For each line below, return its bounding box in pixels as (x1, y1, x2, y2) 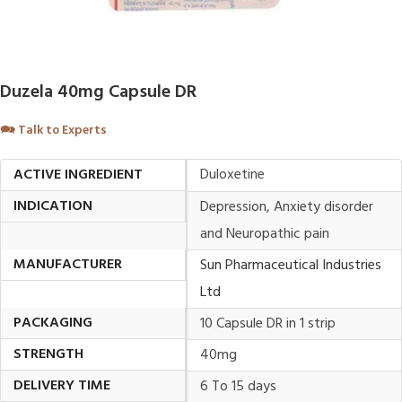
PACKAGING (13, 311, 92, 335)
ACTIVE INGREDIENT (13, 163, 143, 187)
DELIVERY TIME (13, 374, 110, 398)
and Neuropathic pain (200, 223, 329, 246)
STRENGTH (13, 343, 83, 366)
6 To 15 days (200, 375, 276, 398)
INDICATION (13, 195, 92, 218)
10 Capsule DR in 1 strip (200, 312, 336, 336)
